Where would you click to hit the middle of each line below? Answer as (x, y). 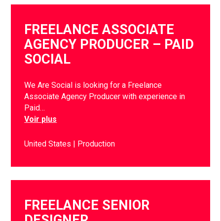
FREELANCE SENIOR (87, 205)
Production (96, 144)
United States (49, 144)
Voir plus (41, 119)
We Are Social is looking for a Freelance (93, 85)
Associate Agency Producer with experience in (105, 97)
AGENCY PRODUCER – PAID (109, 44)
